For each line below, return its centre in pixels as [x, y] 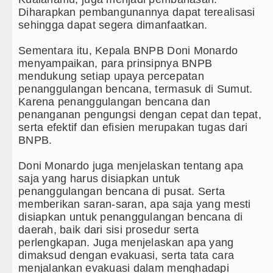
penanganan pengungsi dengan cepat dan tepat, [140, 115]
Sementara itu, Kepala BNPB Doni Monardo [128, 51]
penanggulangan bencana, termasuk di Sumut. [136, 89]
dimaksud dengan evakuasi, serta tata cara [126, 256]
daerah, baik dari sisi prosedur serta [108, 230]
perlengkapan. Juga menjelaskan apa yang [126, 243]
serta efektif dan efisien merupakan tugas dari [133, 128]
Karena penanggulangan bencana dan [114, 102]
